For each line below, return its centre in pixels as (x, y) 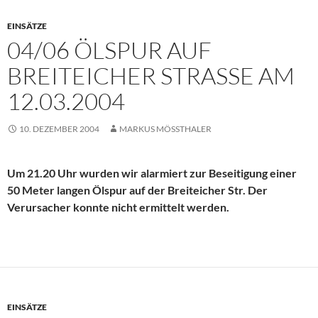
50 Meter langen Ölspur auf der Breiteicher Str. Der (137, 190)
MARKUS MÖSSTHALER (163, 129)
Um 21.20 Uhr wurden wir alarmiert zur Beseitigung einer (152, 173)
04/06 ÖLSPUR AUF (109, 50)
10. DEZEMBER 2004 (59, 129)
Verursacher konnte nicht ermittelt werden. (118, 207)
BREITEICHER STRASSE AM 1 (151, 76)
